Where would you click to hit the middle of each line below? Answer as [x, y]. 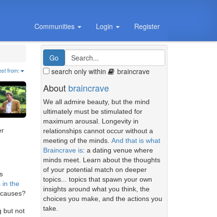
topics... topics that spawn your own [97, 179]
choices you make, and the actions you [102, 199]
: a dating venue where [118, 150]
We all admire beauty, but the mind [96, 102]
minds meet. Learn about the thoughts [101, 160]
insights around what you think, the [96, 189]
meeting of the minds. [77, 140]
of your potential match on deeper [95, 170]
